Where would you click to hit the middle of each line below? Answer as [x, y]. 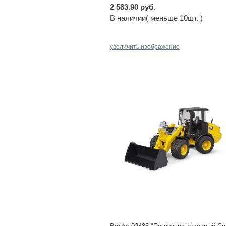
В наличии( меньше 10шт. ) [156, 18]
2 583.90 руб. [132, 7]
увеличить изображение [145, 47]
